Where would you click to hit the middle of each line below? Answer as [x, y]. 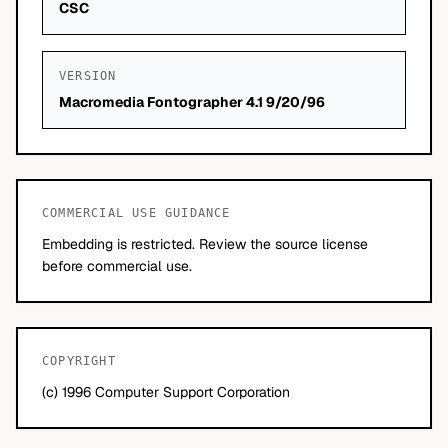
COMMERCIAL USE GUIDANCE [136, 213]
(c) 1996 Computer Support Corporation [166, 392]
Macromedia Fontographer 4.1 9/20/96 [192, 102]
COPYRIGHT [79, 361]
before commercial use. [117, 266]
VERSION [88, 76]
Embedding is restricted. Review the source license [205, 244]
